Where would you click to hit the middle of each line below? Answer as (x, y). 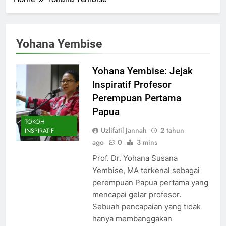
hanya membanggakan (132, 218)
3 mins (147, 142)
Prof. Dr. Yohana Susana (135, 158)
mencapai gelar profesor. (136, 194)
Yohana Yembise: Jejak (142, 71)
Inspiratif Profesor (132, 84)
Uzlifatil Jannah (124, 130)
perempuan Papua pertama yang (150, 182)
